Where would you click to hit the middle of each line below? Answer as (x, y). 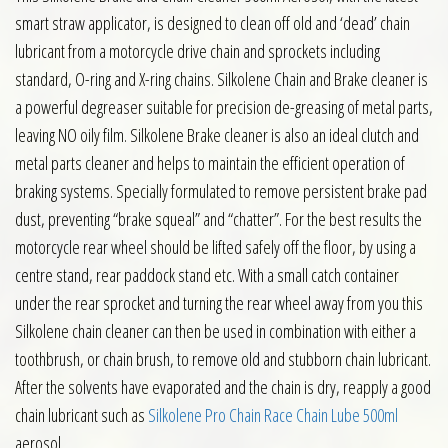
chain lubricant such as (81, 415)
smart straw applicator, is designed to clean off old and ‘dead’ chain (212, 23)
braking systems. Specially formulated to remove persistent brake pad (221, 191)
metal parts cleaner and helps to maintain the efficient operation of (210, 163)
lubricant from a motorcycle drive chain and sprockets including (197, 51)
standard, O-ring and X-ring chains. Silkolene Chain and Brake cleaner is (221, 79)
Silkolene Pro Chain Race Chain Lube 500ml (273, 415)
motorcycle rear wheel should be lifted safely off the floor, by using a (215, 247)
